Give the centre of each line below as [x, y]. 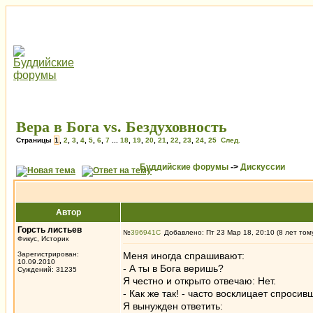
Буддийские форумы [184, 167]
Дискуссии [263, 167]
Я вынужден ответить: [173, 306]
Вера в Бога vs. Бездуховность [122, 127]
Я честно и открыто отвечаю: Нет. [199, 281]
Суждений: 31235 [47, 269]
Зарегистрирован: [48, 254]
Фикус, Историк [43, 239]
